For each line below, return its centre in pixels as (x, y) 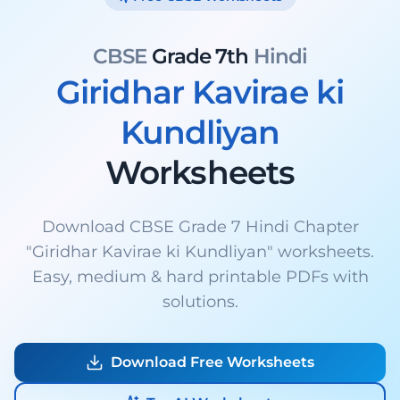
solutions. (200, 302)
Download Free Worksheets (212, 362)
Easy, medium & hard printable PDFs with (200, 277)
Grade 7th (202, 56)
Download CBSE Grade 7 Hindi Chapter (200, 227)
